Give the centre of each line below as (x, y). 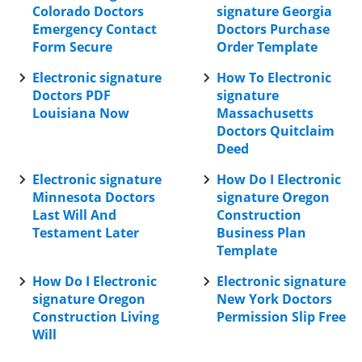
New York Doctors (274, 299)
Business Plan (261, 233)
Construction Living (96, 317)
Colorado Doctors (88, 11)
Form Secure (72, 47)
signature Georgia (274, 11)
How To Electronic (274, 78)
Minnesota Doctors (94, 197)
